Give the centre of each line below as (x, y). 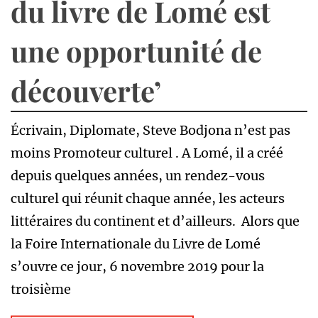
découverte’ (86, 91)
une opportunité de (136, 51)
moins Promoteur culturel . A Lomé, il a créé (147, 153)
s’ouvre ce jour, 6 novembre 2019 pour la (137, 267)
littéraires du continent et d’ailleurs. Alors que (155, 221)
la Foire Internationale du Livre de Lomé (136, 244)
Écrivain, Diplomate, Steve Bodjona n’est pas (150, 131)
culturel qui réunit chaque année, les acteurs (148, 199)
